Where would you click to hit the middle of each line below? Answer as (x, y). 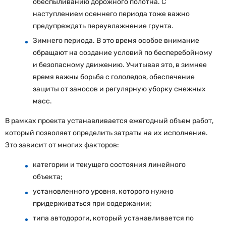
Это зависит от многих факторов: (62, 145)
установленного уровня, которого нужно (103, 191)
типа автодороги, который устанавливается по (113, 218)
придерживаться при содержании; (92, 203)
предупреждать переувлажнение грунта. (103, 26)
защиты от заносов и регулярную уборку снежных (119, 89)
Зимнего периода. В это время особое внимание (116, 40)
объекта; (48, 177)
